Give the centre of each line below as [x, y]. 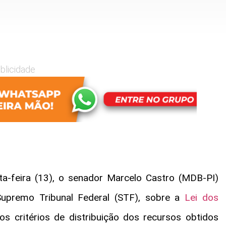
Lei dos [202, 198]
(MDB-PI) [196, 178]
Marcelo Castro [140, 178]
